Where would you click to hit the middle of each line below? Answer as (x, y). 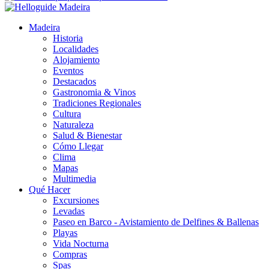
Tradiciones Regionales (97, 103)
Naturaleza (73, 125)
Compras (70, 254)
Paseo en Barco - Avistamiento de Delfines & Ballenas (156, 222)
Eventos (68, 71)
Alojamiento (76, 60)
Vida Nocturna (81, 243)
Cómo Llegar (78, 146)
